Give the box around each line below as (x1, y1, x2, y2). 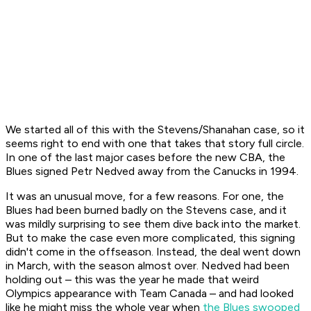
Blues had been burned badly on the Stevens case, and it (6, 203, 287, 217)
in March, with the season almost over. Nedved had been (6, 259, 289, 273)
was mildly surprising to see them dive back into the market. (6, 217, 301, 231)
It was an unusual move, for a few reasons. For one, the (6, 190, 284, 203)
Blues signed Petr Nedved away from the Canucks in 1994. (6, 165, 299, 178)
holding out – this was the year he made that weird (6, 273, 259, 287)
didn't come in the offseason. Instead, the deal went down (6, 245, 301, 259)
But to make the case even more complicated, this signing (6, 231, 295, 245)
